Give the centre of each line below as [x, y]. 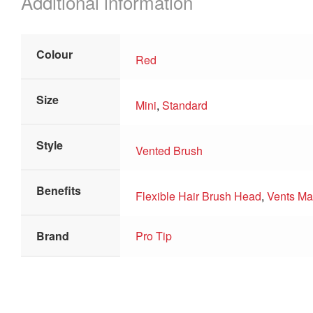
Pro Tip [154, 236]
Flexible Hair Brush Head [199, 196]
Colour [55, 54]
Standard [185, 105]
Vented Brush [169, 150]
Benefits [59, 190]
